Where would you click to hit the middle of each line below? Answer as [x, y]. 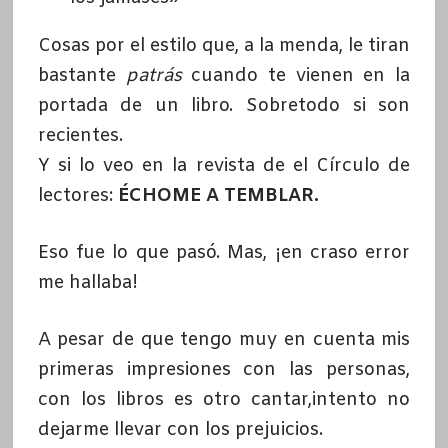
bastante [81, 75]
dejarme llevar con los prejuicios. [180, 429]
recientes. [80, 135]
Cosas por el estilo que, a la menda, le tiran [224, 45]
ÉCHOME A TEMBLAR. [218, 195]
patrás [153, 75]
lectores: [77, 195]
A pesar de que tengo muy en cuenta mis [224, 339]
